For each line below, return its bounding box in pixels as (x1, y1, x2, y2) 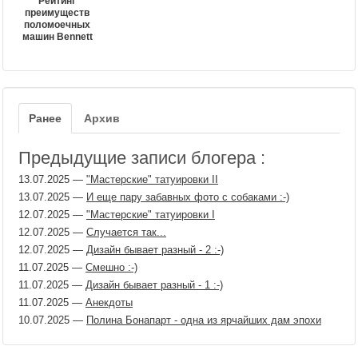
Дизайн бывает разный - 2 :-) (86, 244, 224, 257)
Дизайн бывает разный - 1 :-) (86, 279, 223, 292)
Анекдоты (86, 296, 133, 309)
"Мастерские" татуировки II (86, 173, 218, 186)
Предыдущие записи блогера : (18, 148, 265, 169)
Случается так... (86, 226, 166, 239)
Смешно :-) (86, 261, 137, 274)
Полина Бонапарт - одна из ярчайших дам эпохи (86, 314, 321, 327)
